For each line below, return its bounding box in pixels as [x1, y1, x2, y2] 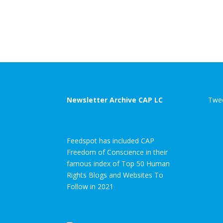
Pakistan [71, 13, 102, 22]
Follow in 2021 [67, 182, 114, 192]
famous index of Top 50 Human [67, 159, 170, 169]
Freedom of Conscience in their [67, 147, 168, 157]
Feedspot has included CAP [67, 136, 155, 146]
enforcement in [71, 4, 126, 13]
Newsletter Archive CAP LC [67, 95, 163, 105]
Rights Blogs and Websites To [67, 170, 164, 180]
